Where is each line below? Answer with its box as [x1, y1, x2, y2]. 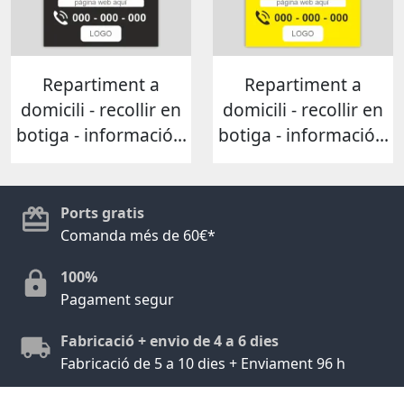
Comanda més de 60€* [60, 225, 216, 245]
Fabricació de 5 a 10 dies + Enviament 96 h [60, 353, 345, 373]
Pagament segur [60, 289, 174, 309]
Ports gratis [60, 202, 144, 223]
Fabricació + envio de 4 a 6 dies [60, 330, 279, 351]
